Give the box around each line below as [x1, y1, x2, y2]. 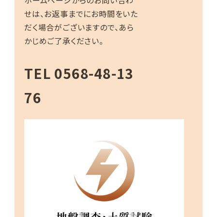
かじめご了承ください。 [24, 34, 104, 46]
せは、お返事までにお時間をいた [24, 7, 138, 19]
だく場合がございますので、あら [24, 21, 135, 33]
